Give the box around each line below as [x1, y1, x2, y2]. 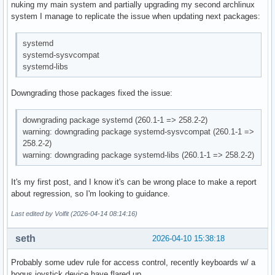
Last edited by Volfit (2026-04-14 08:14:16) [11, 209, 137, 217]
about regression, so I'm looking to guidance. [11, 188, 170, 198]
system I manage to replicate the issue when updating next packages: [11, 11, 260, 21]
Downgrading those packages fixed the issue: [11, 88, 172, 98]
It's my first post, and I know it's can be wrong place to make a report [11, 177, 257, 187]
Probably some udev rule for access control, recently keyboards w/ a [11, 257, 255, 267]
